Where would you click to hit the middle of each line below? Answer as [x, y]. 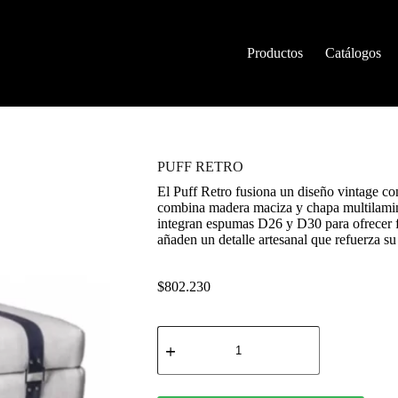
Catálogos [354, 53]
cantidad [179, 363]
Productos [275, 53]
